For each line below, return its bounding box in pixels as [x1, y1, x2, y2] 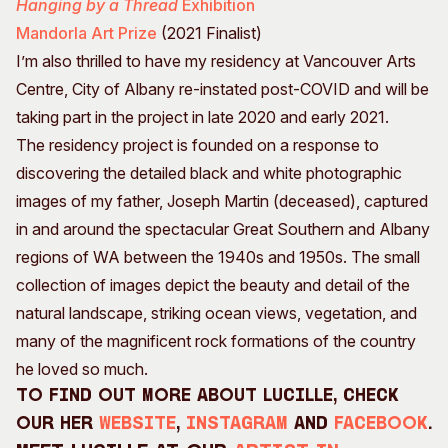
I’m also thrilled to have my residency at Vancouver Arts [16, 51, 416, 72]
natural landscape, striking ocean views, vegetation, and [16, 303, 417, 324]
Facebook [334, 415, 428, 435]
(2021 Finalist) [157, 23, 262, 44]
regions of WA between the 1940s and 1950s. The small [16, 247, 420, 268]
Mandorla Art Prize [16, 23, 157, 44]
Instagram [186, 415, 288, 435]
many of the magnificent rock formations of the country [16, 331, 416, 352]
